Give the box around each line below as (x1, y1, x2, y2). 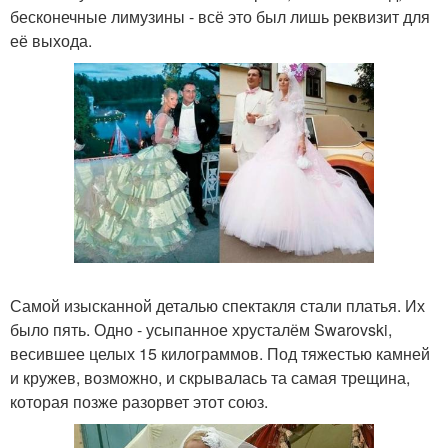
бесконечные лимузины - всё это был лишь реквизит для (10, 5, 430, 28)
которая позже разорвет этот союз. (10, 390, 268, 414)
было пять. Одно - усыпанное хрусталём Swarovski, (10, 318, 392, 342)
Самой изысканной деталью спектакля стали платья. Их (10, 294, 425, 318)
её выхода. (10, 29, 92, 52)
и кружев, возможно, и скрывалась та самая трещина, (10, 366, 410, 390)
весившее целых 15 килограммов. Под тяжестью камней (10, 342, 430, 366)
